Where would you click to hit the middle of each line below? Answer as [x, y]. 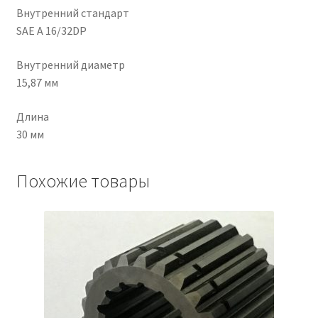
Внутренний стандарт [72, 13]
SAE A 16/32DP [51, 31]
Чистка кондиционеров [93, 35]
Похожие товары [83, 181]
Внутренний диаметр [70, 65]
